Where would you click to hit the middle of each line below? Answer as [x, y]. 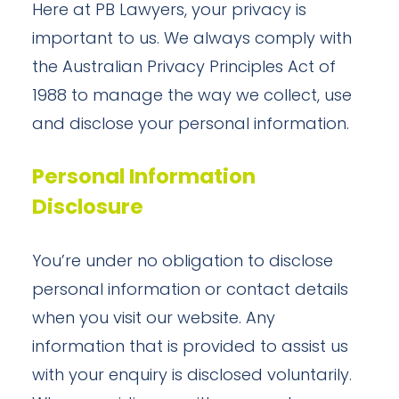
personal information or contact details [190, 291]
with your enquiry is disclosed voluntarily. [192, 376]
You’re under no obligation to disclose [183, 262]
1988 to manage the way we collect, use [192, 97]
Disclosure [88, 209]
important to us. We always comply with [192, 40]
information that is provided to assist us [190, 348]
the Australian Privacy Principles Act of [184, 68]
